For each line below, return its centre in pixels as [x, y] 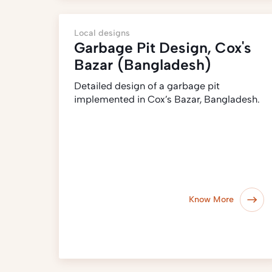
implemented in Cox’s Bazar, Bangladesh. [167, 99]
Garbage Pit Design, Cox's [163, 48]
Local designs [102, 33]
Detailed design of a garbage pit [147, 86]
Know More [212, 199]
